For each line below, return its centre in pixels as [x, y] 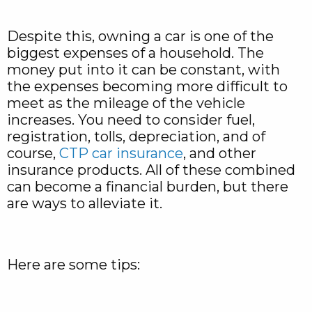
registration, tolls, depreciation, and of [136, 137]
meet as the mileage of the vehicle [126, 103]
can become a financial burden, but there [148, 187]
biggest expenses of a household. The [135, 53]
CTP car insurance [121, 154]
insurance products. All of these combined [151, 170]
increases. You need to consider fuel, [131, 120]
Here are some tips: [73, 265]
